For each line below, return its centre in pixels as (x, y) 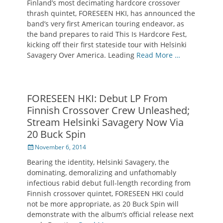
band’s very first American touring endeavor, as (106, 24)
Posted (36, 147)
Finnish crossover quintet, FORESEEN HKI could (105, 194)
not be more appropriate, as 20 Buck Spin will (103, 204)
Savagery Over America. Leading (82, 55)
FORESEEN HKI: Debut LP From (97, 99)
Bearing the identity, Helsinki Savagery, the (98, 162)
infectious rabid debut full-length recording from (109, 183)
